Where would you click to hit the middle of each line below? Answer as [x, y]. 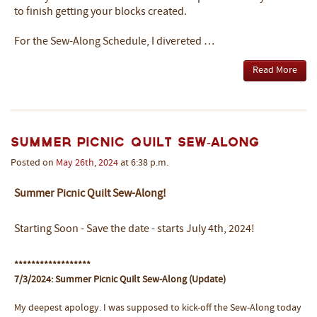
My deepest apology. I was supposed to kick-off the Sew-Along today [158, 308]
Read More [275, 70]
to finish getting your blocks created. [100, 12]
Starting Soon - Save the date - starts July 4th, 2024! [134, 229]
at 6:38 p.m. [143, 163]
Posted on [33, 163]
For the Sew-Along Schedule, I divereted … [114, 41]
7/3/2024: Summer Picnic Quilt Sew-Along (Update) [120, 279]
